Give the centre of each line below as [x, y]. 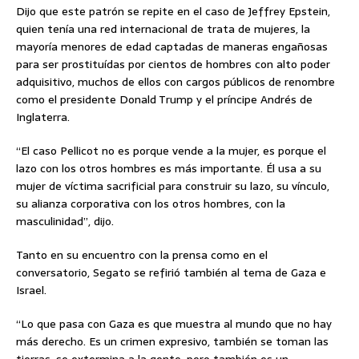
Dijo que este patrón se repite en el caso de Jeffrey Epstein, [173, 11]
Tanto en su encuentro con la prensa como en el [142, 254]
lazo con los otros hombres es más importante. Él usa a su [169, 168]
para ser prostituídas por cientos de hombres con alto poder [173, 64]
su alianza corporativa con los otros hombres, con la [151, 203]
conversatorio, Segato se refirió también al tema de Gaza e [171, 272]
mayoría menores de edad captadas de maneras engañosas [172, 46]
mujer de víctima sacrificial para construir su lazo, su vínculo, [173, 186]
